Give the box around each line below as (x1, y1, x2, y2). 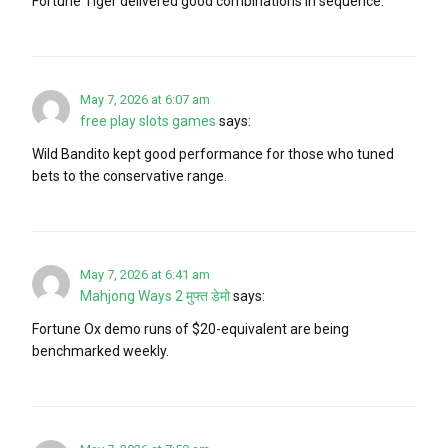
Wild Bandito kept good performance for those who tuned (32, 145, 394, 162)
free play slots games (80, 112, 216, 129)
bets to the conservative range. (32, 167, 227, 184)
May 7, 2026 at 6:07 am (80, 91, 210, 107)
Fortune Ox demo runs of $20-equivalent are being (32, 320, 349, 337)
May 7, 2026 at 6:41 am (80, 266, 210, 282)
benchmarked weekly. (32, 342, 169, 359)
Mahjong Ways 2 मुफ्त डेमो (80, 287, 230, 304)
